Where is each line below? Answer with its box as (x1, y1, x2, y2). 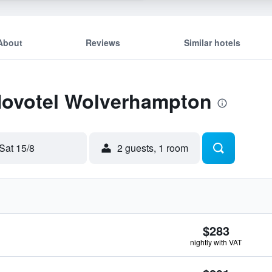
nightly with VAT (190, 237, 242, 247)
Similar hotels (183, 36, 240, 49)
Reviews (86, 36, 121, 49)
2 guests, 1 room (117, 141, 188, 155)
